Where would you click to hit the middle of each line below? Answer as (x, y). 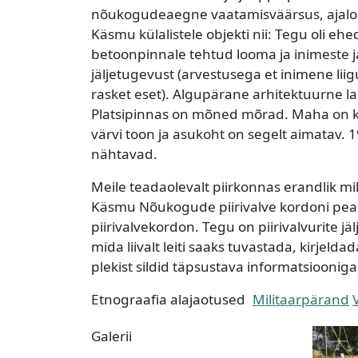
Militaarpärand (301, 299)
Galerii (111, 336)
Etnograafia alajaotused (168, 299)
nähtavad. (124, 153)
